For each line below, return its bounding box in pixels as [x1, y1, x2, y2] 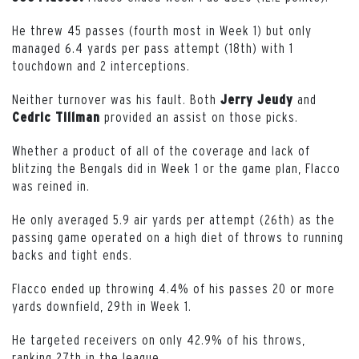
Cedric [12, 109, 51, 124]
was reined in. [12, 177, 90, 193]
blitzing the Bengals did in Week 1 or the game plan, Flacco [12, 159, 341, 175]
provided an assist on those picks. [100, 108, 298, 124]
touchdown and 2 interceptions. [12, 57, 190, 73]
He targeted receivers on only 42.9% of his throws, [12, 331, 305, 347]
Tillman [55, 109, 100, 124]
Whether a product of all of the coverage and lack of [12, 142, 310, 158]
